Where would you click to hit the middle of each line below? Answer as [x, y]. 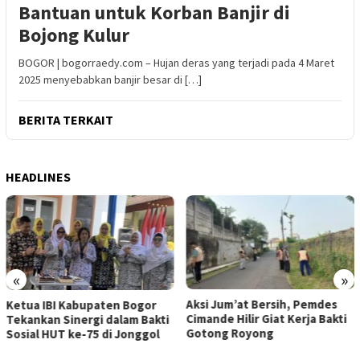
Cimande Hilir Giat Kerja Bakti [266, 319]
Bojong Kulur [74, 35]
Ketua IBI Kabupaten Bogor [81, 305]
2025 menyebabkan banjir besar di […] [110, 79]
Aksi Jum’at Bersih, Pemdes [262, 305]
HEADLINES [38, 176]
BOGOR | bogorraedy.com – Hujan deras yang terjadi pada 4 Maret [176, 62]
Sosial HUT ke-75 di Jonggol [83, 334]
